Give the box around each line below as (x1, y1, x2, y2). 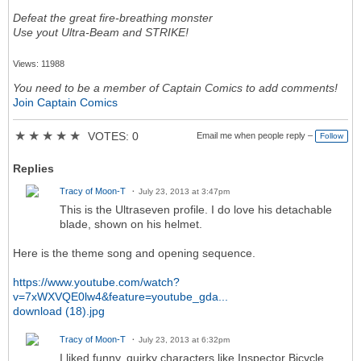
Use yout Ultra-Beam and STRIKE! (13, 26, 189, 39)
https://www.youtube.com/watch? (13, 276, 180, 289)
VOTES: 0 (87, 130, 139, 143)
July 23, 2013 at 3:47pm (139, 187, 230, 197)
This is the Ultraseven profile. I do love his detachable (60, 203, 332, 217)
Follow (320, 131, 343, 141)
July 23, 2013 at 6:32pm (139, 335, 230, 345)
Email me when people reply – (197, 131, 313, 141)
